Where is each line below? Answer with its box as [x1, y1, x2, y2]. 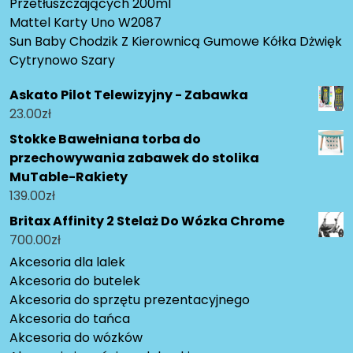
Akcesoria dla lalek [9, 253, 125, 272]
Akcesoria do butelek [9, 272, 140, 291]
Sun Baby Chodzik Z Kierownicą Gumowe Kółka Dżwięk [9, 32, 342, 51]
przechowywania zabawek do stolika [9, 149, 259, 168]
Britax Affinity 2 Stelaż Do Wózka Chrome [9, 212, 284, 231]
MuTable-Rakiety [9, 168, 128, 187]
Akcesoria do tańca [9, 310, 130, 329]
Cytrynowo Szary [9, 51, 115, 70]
